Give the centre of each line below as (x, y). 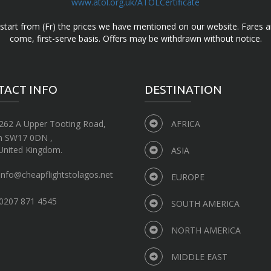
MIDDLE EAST (199, 257)
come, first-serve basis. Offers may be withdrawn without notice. (135, 39)
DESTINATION (183, 90)
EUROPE (188, 177)
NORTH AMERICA (206, 230)
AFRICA (186, 124)
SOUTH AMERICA (205, 204)
